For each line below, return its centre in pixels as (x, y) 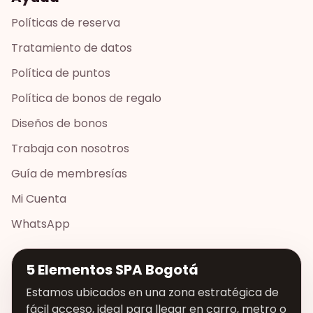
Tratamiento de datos (72, 48)
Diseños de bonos (59, 123)
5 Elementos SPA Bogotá (112, 269)
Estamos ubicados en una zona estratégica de (152, 292)
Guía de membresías (69, 173)
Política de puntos (61, 73)
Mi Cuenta (39, 198)
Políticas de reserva (66, 22)
